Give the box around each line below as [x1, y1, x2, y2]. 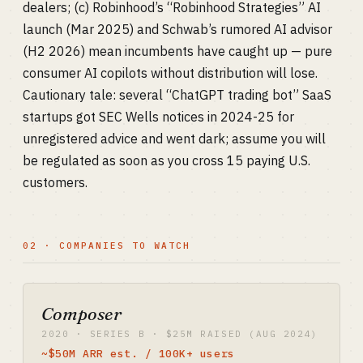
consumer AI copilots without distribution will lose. [23, 65, 318, 81]
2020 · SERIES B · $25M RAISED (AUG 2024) [41, 328, 318, 340]
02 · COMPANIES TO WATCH [23, 240, 190, 251]
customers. [23, 174, 88, 190]
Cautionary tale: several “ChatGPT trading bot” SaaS [23, 87, 331, 103]
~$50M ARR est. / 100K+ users [41, 347, 235, 361]
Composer [41, 302, 122, 325]
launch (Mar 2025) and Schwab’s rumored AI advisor [23, 21, 332, 37]
